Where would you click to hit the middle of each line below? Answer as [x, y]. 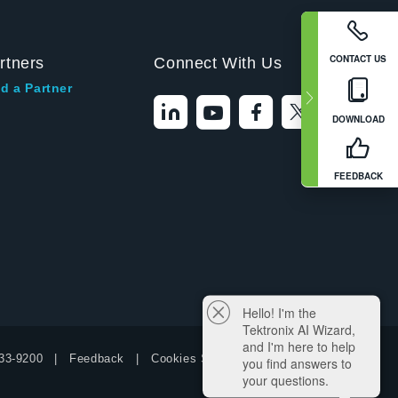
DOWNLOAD [358, 119]
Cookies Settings [199, 358]
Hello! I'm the [279, 312]
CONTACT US [358, 58]
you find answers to [297, 363]
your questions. [286, 380]
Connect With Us [218, 63]
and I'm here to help [299, 346]
